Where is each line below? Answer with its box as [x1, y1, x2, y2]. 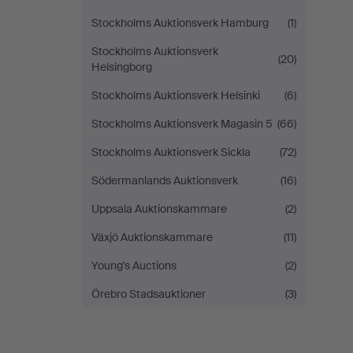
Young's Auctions [91, 258, 176, 273]
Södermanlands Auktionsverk [91, 173, 238, 188]
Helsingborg [91, 60, 152, 74]
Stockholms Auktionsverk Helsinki [91, 88, 260, 102]
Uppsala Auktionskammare [91, 202, 227, 216]
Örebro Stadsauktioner [91, 287, 206, 301]
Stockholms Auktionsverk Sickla [91, 145, 251, 159]
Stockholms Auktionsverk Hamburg [91, 16, 269, 30]
